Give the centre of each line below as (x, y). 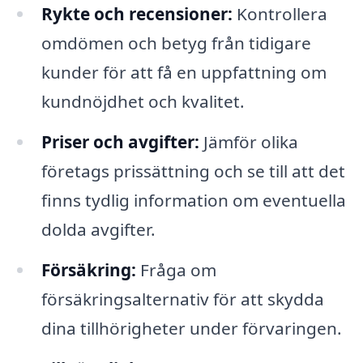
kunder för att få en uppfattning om (184, 73)
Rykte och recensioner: (137, 14)
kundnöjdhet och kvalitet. (143, 102)
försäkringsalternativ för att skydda (182, 299)
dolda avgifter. (98, 230)
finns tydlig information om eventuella (193, 201)
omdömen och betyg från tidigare (176, 43)
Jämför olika (248, 142)
